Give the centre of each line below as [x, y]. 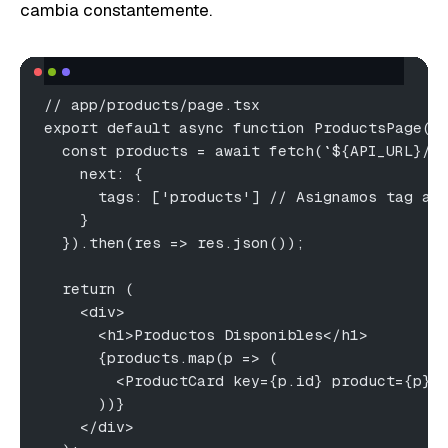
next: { [93, 173]
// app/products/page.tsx [152, 104]
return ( [89, 288]
